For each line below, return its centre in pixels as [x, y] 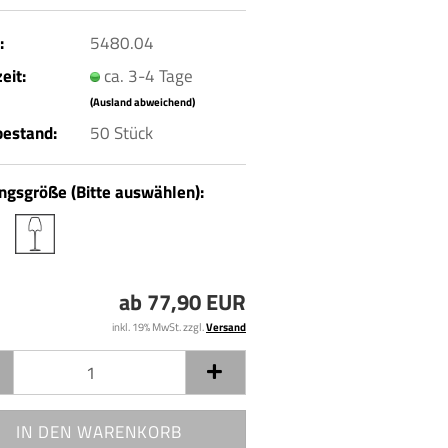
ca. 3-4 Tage [148, 75]
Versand [226, 327]
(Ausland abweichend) [142, 101]
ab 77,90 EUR [182, 302]
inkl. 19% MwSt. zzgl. [159, 327]
